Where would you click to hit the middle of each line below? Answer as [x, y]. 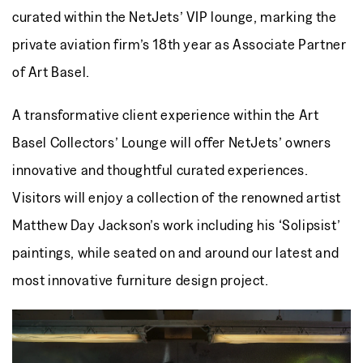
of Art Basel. [51, 72]
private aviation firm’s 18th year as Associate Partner [179, 45]
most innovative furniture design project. [141, 280]
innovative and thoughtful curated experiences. [160, 170]
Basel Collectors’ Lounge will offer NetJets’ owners [172, 143]
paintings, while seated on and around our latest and [176, 253]
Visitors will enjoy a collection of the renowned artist [177, 198]
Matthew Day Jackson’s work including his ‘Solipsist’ [177, 225]
